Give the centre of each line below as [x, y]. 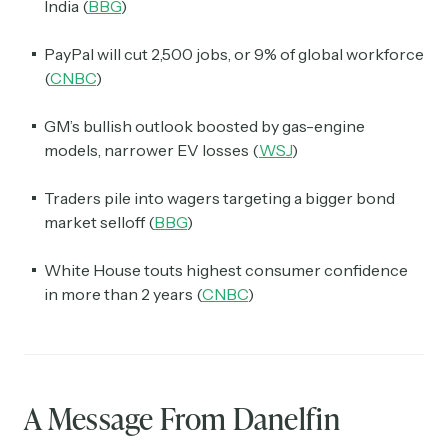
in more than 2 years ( [123, 293]
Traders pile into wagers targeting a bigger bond [219, 197]
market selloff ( [99, 221]
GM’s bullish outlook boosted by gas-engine [204, 125]
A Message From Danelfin [182, 417]
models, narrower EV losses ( [151, 149]
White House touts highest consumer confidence [226, 269]
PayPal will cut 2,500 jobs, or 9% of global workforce [234, 53]
